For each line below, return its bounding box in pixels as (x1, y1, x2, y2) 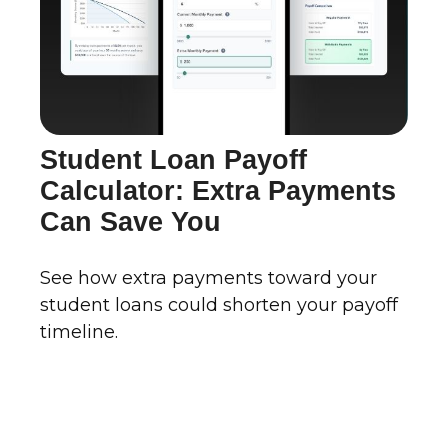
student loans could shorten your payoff (40, 294, 398, 317)
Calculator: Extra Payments (40, 176, 396, 207)
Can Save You (40, 207, 221, 238)
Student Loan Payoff (40, 145, 307, 176)
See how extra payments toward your (40, 267, 377, 290)
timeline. (40, 321, 118, 344)
